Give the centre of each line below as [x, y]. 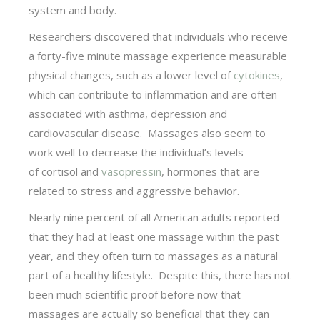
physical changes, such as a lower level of [131, 75]
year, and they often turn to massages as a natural [154, 255]
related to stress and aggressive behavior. [134, 190]
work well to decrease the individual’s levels [136, 152]
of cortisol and [65, 171]
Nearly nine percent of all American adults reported [154, 217]
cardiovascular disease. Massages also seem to [147, 132]
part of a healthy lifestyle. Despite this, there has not [160, 275]
